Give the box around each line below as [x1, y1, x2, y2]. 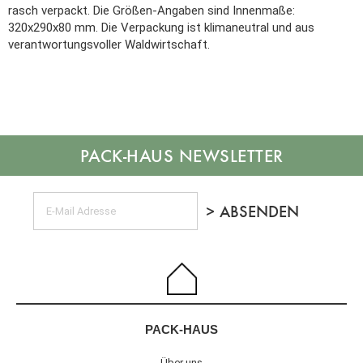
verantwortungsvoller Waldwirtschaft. [8, 37, 210, 52]
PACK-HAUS [145, 322, 218, 337]
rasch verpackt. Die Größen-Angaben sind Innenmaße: [8, 3, 295, 18]
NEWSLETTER [173, 145, 284, 166]
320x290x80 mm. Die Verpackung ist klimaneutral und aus [8, 20, 314, 35]
